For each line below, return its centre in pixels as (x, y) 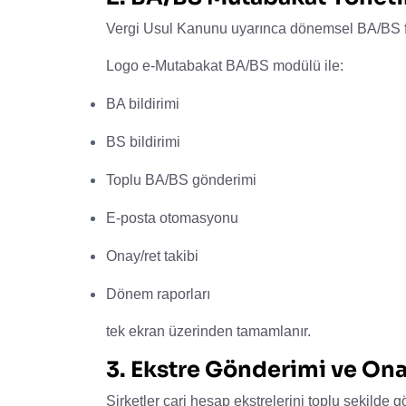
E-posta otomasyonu (172, 217)
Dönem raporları (158, 294)
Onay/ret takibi (152, 256)
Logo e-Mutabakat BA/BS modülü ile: (225, 65)
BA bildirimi (143, 103)
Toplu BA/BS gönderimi (181, 179)
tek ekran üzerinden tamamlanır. (208, 331)
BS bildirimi (143, 141)
